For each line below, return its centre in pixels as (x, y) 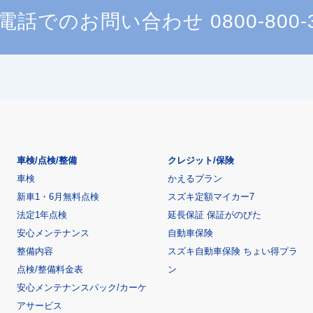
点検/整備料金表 (50, 270)
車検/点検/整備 (47, 161)
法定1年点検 (42, 215)
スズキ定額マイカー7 (211, 197)
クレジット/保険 (201, 161)
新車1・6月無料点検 (58, 197)
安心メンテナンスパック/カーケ (82, 288)
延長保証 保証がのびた (214, 215)
